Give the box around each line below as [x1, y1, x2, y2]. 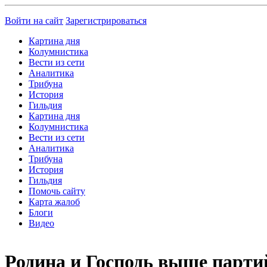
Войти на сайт [5, 15, 63, 26]
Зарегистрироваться [66, 15, 147, 26]
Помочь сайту [29, 186, 85, 196]
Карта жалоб [29, 197, 80, 207]
